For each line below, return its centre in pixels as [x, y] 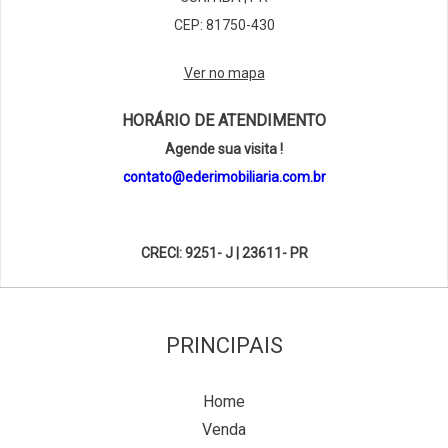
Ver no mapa [224, 73]
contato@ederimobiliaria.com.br [224, 177]
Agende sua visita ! [224, 149]
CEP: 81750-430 [224, 25]
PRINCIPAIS [224, 346]
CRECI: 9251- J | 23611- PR [224, 253]
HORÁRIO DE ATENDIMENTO [224, 121]
